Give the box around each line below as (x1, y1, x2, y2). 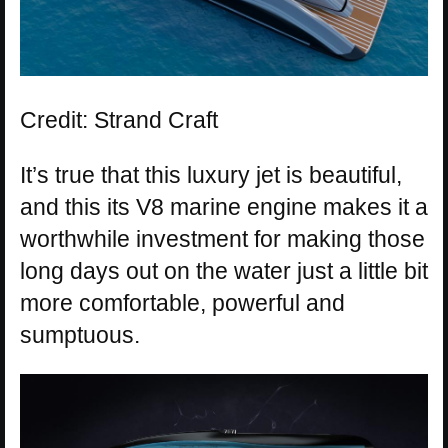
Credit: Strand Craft (20, 107, 218, 134)
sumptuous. (20, 322, 140, 349)
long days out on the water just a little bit (20, 258, 428, 285)
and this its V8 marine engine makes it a (20, 194, 428, 221)
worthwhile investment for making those (20, 226, 425, 253)
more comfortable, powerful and (20, 290, 345, 317)
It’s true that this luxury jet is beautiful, (20, 162, 402, 189)
